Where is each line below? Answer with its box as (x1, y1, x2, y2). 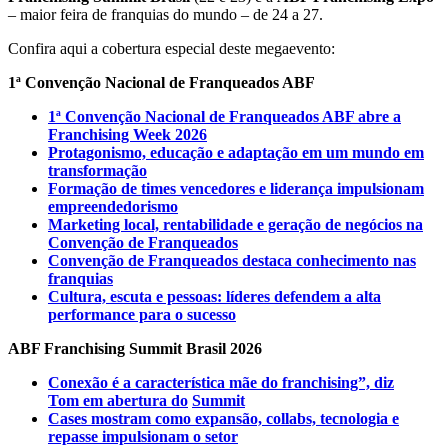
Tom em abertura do (48, 392, 188, 410)
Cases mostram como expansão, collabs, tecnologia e (48, 410, 399, 428)
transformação (48, 162, 147, 180)
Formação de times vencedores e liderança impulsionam (48, 180, 424, 198)
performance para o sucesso (48, 306, 236, 324)
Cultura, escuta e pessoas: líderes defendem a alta (48, 288, 381, 306)
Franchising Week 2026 (48, 126, 207, 144)
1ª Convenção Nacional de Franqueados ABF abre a (48, 108, 401, 126)
